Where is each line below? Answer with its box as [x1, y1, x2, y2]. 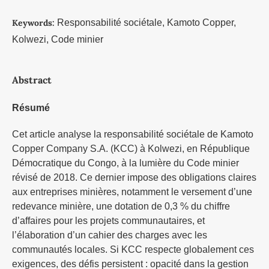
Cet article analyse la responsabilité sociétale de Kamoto [11, 129, 253, 140]
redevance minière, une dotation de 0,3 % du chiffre [11, 201, 230, 212]
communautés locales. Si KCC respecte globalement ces [11, 244, 254, 255]
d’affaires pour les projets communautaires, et [11, 216, 205, 226]
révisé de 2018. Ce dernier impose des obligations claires [11, 172, 256, 183]
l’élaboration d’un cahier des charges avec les [11, 230, 207, 241]
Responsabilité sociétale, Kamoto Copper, [56, 17, 236, 28]
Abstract [11, 73, 52, 86]
